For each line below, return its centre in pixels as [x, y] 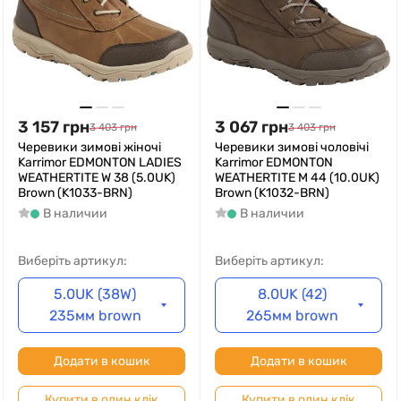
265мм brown [292, 316]
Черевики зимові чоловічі [292, 147]
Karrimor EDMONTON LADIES [100, 162]
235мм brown [95, 316]
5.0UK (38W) [95, 294]
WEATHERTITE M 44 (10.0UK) [297, 178]
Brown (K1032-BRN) [272, 193]
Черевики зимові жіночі [90, 147]
